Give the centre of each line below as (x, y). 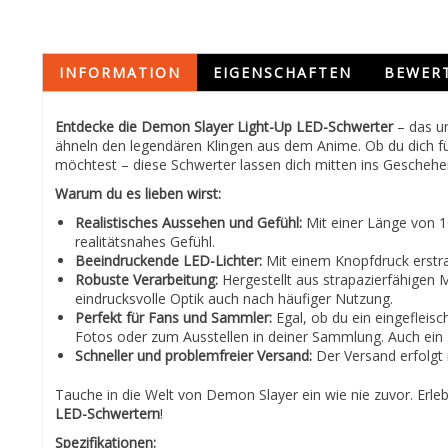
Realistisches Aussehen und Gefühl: (188, 222)
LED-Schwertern (107, 413)
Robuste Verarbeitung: (146, 279)
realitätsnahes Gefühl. (145, 241)
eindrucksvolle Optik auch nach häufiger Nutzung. (234, 298)
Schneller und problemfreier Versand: (193, 355)
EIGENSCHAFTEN (282, 72)
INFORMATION (120, 72)
